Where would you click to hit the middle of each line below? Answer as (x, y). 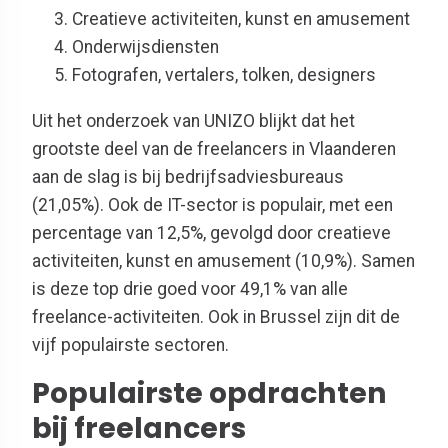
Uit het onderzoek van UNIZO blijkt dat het (193, 120)
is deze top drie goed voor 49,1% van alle (190, 288)
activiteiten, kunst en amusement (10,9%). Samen (223, 260)
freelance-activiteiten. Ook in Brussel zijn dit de (216, 316)
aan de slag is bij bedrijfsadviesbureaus (188, 176)
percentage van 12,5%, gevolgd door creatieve (211, 232)
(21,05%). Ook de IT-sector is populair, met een (212, 204)
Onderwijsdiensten (145, 47)
